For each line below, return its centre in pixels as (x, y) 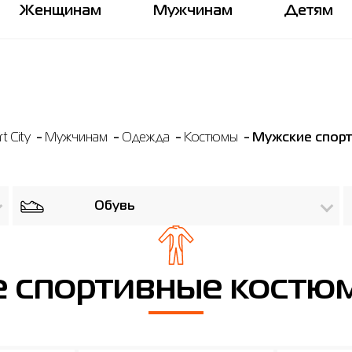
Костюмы (212, 138)
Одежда (147, 138)
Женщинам (60, 11)
